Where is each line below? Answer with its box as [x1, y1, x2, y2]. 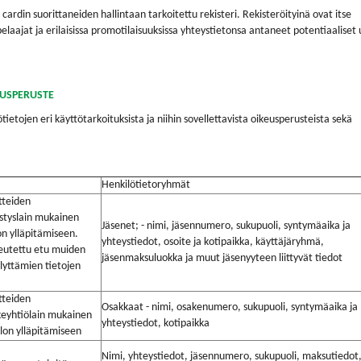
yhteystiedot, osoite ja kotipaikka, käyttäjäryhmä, [102, 236, 324, 248]
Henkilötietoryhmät [102, 179, 190, 191]
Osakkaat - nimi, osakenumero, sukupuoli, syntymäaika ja [102, 301, 358, 313]
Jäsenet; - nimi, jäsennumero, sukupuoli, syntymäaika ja [102, 220, 351, 232]
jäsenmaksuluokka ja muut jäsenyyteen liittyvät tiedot [102, 252, 342, 264]
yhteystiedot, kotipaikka [102, 317, 210, 330]
